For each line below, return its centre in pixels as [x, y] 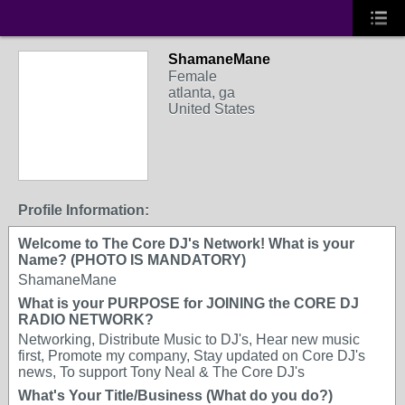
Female [193, 76]
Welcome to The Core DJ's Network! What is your [186, 244]
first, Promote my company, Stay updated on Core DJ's [192, 356]
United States [212, 109]
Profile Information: [84, 210]
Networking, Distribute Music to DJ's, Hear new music [189, 339]
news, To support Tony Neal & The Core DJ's [161, 372]
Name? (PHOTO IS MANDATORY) [132, 260]
